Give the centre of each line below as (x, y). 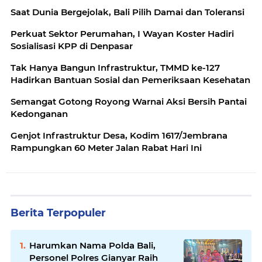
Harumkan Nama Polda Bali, (92, 245)
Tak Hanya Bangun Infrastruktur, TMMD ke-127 (115, 68)
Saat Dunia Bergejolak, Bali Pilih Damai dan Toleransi (127, 12)
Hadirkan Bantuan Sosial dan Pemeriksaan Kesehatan (130, 80)
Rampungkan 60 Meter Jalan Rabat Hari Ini (106, 148)
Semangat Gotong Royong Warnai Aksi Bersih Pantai (129, 101)
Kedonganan (39, 114)
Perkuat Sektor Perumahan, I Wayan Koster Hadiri (122, 34)
